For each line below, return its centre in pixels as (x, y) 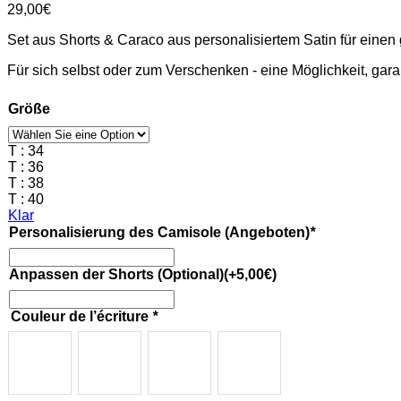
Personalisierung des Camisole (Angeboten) (159, 232)
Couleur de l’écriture (81, 316)
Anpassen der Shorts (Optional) (116, 274)
